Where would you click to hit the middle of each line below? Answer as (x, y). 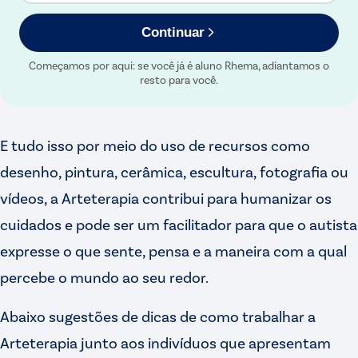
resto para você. (179, 79)
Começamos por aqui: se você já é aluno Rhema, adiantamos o (179, 65)
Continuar (173, 32)
